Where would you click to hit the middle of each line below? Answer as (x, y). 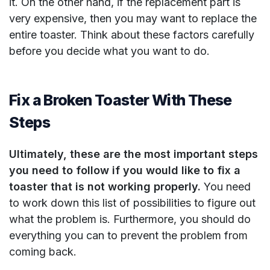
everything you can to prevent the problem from (128, 236)
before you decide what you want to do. (111, 51)
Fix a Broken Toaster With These (121, 100)
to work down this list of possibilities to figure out (132, 203)
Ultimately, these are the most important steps (133, 154)
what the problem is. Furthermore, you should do (130, 219)
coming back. (43, 252)
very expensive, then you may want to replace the (133, 19)
